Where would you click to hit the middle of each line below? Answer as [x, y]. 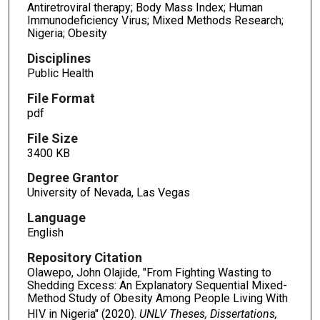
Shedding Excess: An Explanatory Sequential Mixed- [157, 286]
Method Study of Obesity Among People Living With [157, 299]
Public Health [60, 73]
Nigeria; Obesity [67, 33]
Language [56, 218]
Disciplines [59, 58]
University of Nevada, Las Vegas [108, 193]
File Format [61, 98]
